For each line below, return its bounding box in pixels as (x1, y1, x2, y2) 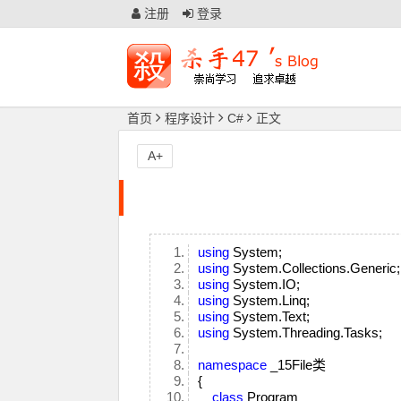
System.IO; (229, 277, 308, 292)
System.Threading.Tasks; (229, 325, 390, 340)
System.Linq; (229, 293, 318, 308)
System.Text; (229, 309, 318, 324)
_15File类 (267, 357, 334, 372)
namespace (198, 357, 268, 372)
